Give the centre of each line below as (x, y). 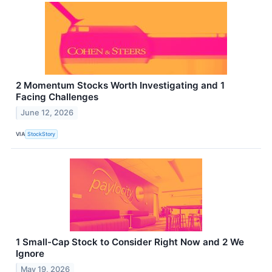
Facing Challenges (57, 97)
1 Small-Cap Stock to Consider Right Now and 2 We (130, 242)
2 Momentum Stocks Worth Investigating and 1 (120, 86)
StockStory (42, 134)
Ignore (30, 254)
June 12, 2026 (47, 113)
